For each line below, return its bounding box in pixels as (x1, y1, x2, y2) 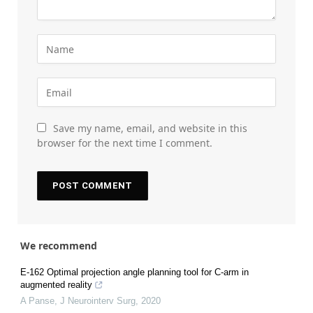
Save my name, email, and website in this (53, 122, 247, 136)
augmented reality (20, 279, 92, 291)
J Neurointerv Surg (60, 296, 136, 307)
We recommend (20, 239, 97, 253)
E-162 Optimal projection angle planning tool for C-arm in (20, 267, 249, 278)
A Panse (20, 296, 54, 307)
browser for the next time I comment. (37, 136, 212, 150)
